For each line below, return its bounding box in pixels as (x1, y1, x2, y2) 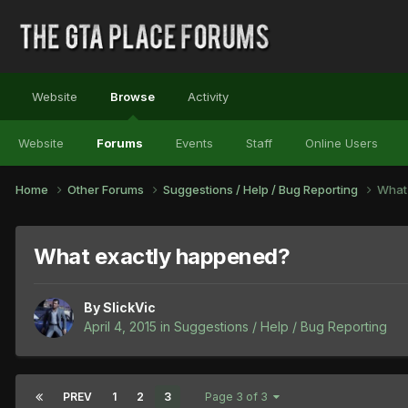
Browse (110, 89, 155, 104)
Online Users (305, 136, 378, 150)
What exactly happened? (34, 242, 291, 270)
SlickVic (103, 300, 156, 316)
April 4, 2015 (84, 319, 157, 335)
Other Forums (67, 181, 147, 197)
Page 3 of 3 (205, 390, 273, 404)
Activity (188, 89, 229, 104)
